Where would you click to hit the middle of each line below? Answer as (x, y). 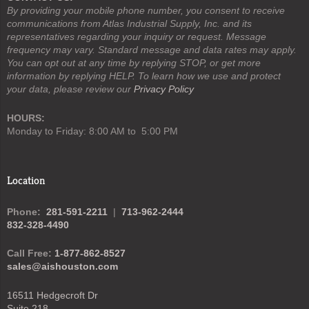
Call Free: (31, 253)
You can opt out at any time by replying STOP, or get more (134, 63)
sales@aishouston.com (62, 267)
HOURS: (26, 118)
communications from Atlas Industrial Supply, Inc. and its (129, 24)
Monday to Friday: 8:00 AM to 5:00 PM (92, 131)
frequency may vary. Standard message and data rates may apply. (152, 50)
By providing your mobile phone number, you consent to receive (146, 11)
